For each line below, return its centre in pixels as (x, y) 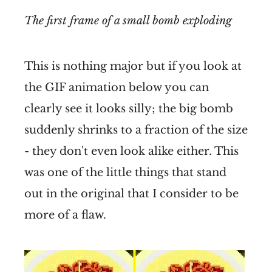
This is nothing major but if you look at (133, 66)
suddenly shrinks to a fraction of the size (136, 130)
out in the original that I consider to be (131, 193)
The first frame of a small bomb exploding (128, 20)
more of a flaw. (65, 215)
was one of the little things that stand (125, 172)
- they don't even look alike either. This (131, 151)
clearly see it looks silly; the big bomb (129, 108)
